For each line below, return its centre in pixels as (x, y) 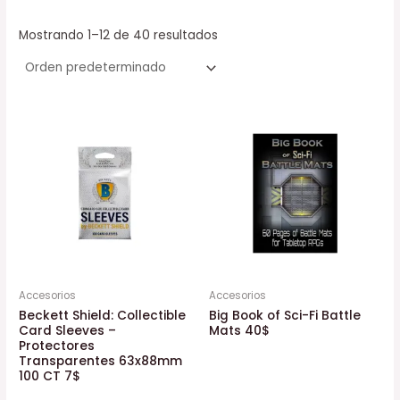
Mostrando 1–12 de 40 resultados (119, 35)
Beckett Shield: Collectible (103, 315)
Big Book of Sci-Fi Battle (285, 315)
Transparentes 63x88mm (101, 361)
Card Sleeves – (68, 330)
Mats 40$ (239, 330)
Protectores (57, 346)
